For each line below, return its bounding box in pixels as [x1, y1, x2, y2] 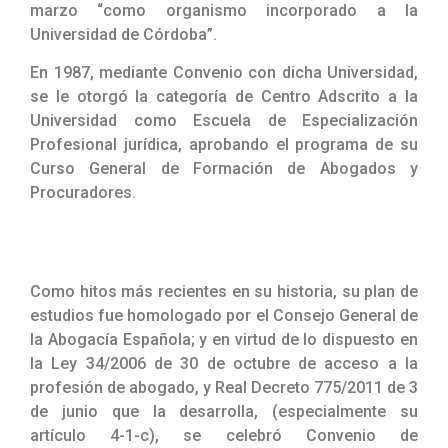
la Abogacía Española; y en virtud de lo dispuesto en [30, 329, 418, 349]
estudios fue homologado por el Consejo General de [30, 305, 418, 325]
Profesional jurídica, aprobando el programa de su [30, 135, 418, 155]
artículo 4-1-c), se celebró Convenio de [30, 425, 418, 445]
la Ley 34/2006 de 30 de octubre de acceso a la [30, 353, 418, 373]
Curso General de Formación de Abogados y [30, 159, 418, 179]
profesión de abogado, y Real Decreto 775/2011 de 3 [30, 377, 418, 397]
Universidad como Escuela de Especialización [30, 111, 418, 131]
